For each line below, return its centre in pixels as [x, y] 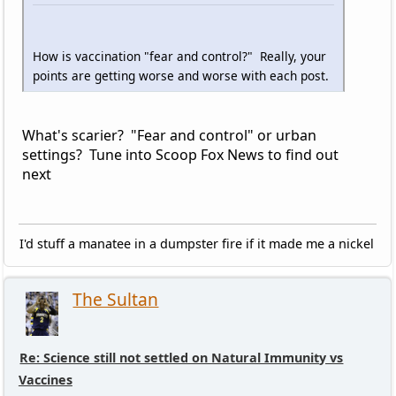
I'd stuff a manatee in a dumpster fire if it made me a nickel [197, 243]
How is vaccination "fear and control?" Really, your [179, 56]
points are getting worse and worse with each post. [180, 75]
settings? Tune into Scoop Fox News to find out [180, 154]
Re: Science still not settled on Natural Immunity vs [182, 357]
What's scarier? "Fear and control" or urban [169, 135]
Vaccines [45, 379]
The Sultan [116, 299]
